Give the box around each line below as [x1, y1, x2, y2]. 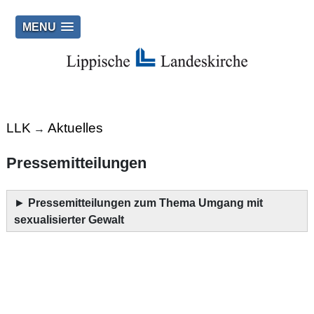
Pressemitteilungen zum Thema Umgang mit [27, 196, 263, 209]
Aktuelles [47, 120, 103, 136]
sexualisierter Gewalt [13, 212, 127, 226]
